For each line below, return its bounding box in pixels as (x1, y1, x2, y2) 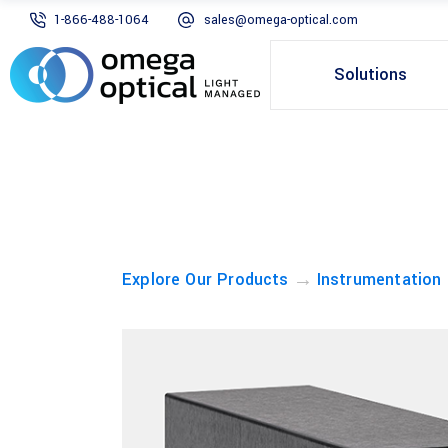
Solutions (334, 63, 407, 86)
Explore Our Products (122, 268, 289, 291)
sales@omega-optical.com (204, 11, 358, 29)
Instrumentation (316, 268, 442, 291)
